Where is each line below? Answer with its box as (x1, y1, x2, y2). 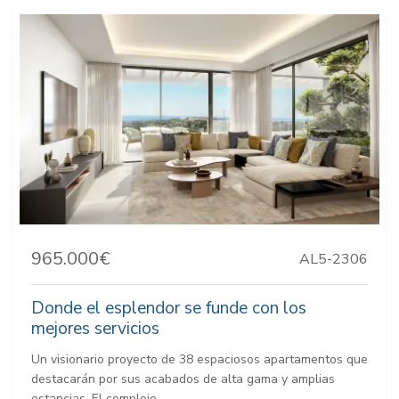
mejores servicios (31, 316, 159, 340)
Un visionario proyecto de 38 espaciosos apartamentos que (31, 350, 368, 368)
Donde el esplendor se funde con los (31, 296, 306, 320)
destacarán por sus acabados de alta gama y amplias (31, 370, 335, 387)
